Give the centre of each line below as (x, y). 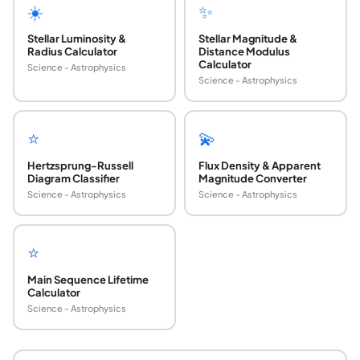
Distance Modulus (244, 52)
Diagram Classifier (73, 179)
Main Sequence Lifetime (88, 280)
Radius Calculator (72, 52)
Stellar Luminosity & (76, 39)
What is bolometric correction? (125, 338)
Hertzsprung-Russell (80, 166)
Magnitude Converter (252, 179)
